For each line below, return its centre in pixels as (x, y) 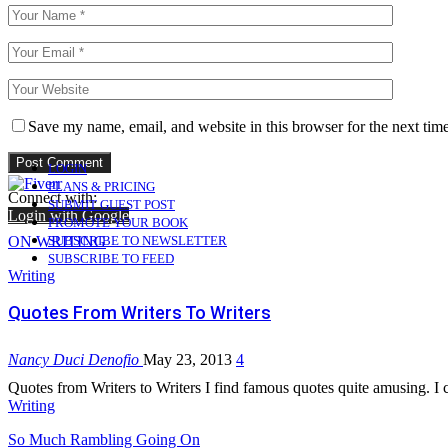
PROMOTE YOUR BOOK (118, 222)
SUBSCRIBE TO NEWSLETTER (137, 240)
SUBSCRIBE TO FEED (111, 258)
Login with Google (68, 215)
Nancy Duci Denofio (75, 359)
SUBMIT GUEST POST (111, 204)
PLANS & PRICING (101, 186)
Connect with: (52, 197)
